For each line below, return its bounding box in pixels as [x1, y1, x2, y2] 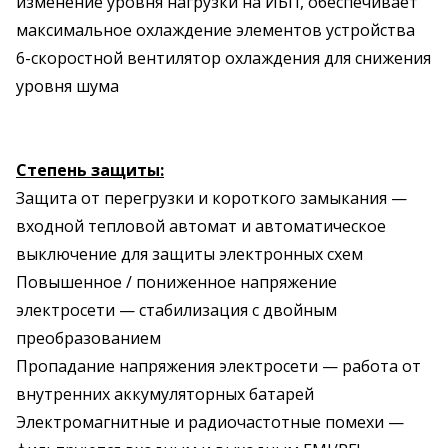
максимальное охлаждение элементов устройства [16, 19, 415, 41]
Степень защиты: [16, 159, 164, 181]
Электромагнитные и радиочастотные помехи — [16, 411, 404, 433]
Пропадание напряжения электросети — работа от [16, 355, 421, 377]
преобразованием [16, 327, 161, 349]
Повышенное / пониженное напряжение [16, 271, 337, 293]
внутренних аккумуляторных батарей [16, 383, 314, 405]
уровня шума [16, 75, 119, 97]
